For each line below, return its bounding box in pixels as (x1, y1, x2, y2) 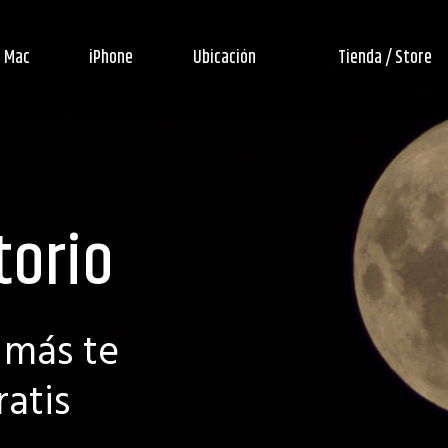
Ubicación (192, 44, 256, 72)
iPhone (89, 44, 134, 72)
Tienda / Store (338, 44, 433, 72)
